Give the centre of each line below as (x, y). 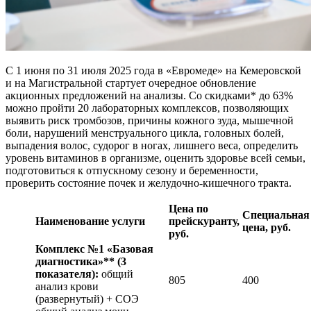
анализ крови (67, 286)
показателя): (67, 274)
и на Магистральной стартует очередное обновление (131, 83)
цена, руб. (267, 227)
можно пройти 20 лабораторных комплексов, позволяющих (147, 108)
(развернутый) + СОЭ (87, 299)
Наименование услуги (90, 221)
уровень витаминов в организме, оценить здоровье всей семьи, (155, 158)
